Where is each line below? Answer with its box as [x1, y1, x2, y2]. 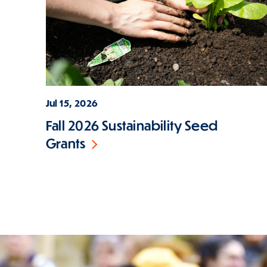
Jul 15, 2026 [45, 97, 98, 108]
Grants [45, 135, 86, 152]
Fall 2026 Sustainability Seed [45, 117, 218, 134]
